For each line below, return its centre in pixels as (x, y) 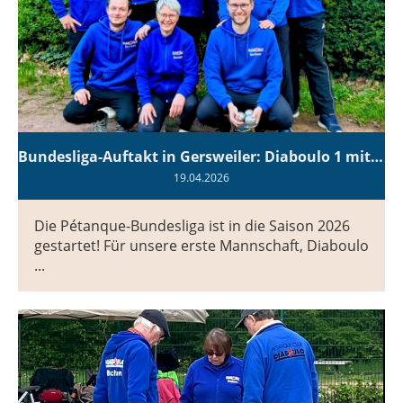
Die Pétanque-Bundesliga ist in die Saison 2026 (192, 225)
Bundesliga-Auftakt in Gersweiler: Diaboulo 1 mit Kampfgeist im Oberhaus (377, 156)
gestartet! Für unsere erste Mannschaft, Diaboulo (201, 245)
